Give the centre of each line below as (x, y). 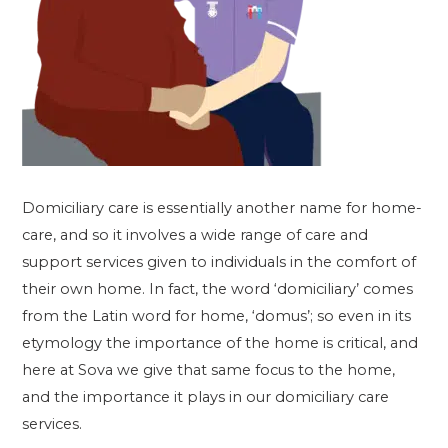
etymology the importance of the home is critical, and (220, 342)
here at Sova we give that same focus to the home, (209, 369)
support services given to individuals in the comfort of (219, 261)
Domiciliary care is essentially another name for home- (222, 207)
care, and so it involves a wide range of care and (195, 234)
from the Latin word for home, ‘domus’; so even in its (217, 315)
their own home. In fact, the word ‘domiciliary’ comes (218, 288)
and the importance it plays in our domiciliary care (206, 396)
